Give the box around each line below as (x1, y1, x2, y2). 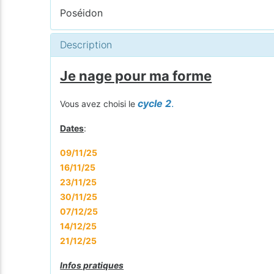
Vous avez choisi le (60, 98, 138, 109)
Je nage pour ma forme (60, 67, 212, 84)
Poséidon (60, 6, 103, 19)
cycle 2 (138, 97, 172, 109)
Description (60, 38, 113, 51)
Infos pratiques (60, 259, 124, 270)
